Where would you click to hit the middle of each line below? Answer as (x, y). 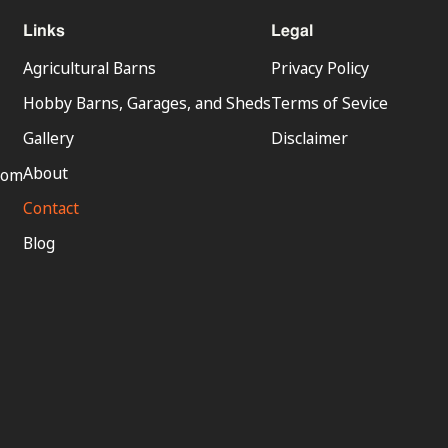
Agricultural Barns (89, 69)
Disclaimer (309, 139)
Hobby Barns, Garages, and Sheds (146, 104)
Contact (50, 209)
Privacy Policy (319, 69)
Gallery (48, 139)
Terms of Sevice (329, 104)
